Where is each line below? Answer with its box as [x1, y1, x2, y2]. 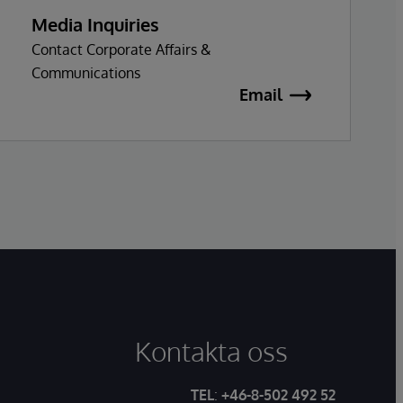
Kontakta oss [135, 334, 288, 368]
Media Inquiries [31, 12, 159, 36]
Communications [31, 63, 140, 82]
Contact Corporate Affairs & [31, 40, 211, 58]
